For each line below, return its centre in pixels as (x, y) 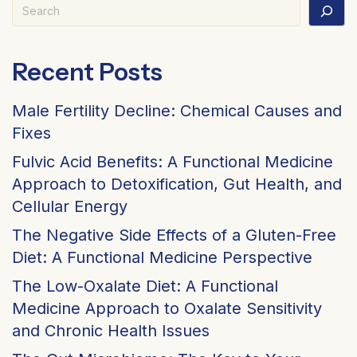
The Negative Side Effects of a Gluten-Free (174, 235)
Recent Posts (87, 73)
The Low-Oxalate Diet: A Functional (145, 286)
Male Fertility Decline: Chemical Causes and (177, 111)
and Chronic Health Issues (111, 331)
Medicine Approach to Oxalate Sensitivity (167, 309)
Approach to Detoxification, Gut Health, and (177, 184)
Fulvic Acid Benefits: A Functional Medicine (173, 162)
